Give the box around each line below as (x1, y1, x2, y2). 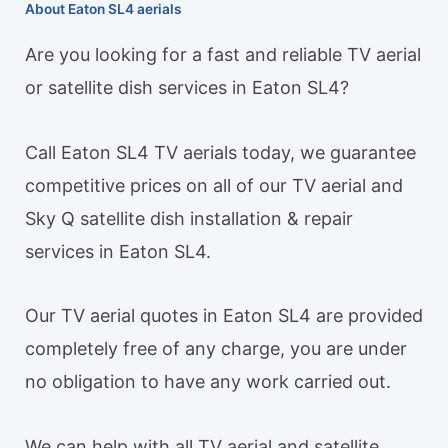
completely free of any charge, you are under (25, 338, 407, 360)
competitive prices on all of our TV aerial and (25, 174, 403, 196)
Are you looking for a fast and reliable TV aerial (25, 44, 421, 66)
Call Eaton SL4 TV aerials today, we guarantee (25, 141, 416, 163)
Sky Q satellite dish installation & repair (25, 207, 353, 229)
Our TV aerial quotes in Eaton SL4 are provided (25, 305, 423, 327)
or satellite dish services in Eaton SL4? (25, 77, 349, 99)
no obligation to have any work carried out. (25, 371, 391, 393)
